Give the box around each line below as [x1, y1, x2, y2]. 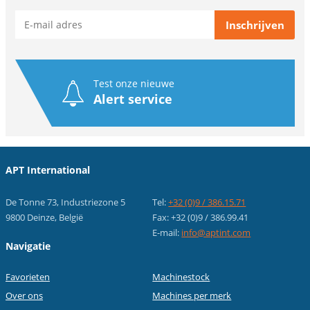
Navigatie [6, 239, 51, 253]
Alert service [93, 91, 172, 108]
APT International [6, 163, 90, 177]
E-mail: [152, 226, 182, 239]
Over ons [6, 289, 43, 302]
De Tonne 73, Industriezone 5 [6, 196, 125, 209]
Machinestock [152, 271, 210, 284]
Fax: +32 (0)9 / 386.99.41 [152, 211, 249, 224]
